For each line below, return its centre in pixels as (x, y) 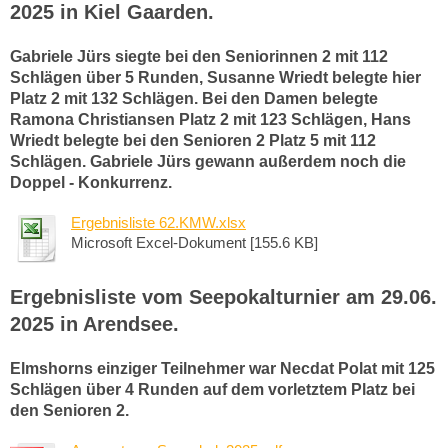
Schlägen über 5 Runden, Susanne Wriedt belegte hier (215, 77)
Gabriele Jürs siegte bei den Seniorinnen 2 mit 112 (199, 56)
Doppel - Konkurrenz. (91, 182)
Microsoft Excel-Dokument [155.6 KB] (194, 242)
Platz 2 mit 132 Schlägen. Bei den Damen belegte (194, 98)
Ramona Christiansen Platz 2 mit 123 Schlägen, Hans (210, 119)
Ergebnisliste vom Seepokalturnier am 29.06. (223, 296)
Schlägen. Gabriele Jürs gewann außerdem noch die (208, 161)
